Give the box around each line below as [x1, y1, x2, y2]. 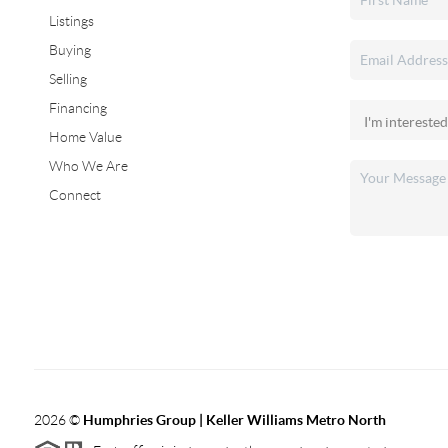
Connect [48, 187, 101, 204]
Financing [48, 100, 107, 117]
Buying [48, 42, 91, 59]
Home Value [48, 129, 122, 146]
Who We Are [48, 158, 128, 175]
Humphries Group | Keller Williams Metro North [82, 412, 386, 429]
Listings [48, 13, 94, 30]
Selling [48, 71, 87, 88]
